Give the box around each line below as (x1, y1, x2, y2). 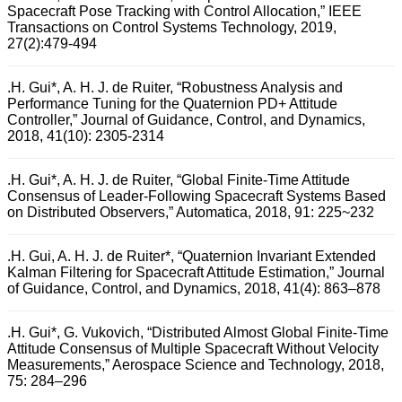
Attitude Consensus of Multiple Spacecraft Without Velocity (7, 341, 379, 357)
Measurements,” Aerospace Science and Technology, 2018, (7, 357, 384, 373)
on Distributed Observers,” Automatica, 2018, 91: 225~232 (7, 205, 374, 221)
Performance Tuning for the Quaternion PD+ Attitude (7, 96, 337, 112)
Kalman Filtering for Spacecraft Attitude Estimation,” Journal (7, 265, 385, 281)
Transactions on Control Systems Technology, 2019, (7, 20, 336, 36)
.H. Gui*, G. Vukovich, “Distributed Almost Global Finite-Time (7, 325, 389, 341)
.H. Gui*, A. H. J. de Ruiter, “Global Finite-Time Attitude (7, 172, 350, 188)
